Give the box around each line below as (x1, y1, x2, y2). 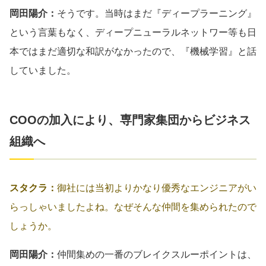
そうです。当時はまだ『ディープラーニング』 (57, 8, 256, 18)
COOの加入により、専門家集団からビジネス (9, 113, 251, 126)
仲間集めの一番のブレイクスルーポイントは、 (57, 249, 256, 259)
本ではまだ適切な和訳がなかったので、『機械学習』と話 (9, 46, 256, 56)
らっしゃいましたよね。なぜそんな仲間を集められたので (9, 201, 256, 212)
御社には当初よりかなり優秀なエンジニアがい (57, 182, 256, 193)
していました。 (9, 65, 76, 75)
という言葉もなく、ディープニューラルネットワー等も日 (9, 27, 256, 37)
